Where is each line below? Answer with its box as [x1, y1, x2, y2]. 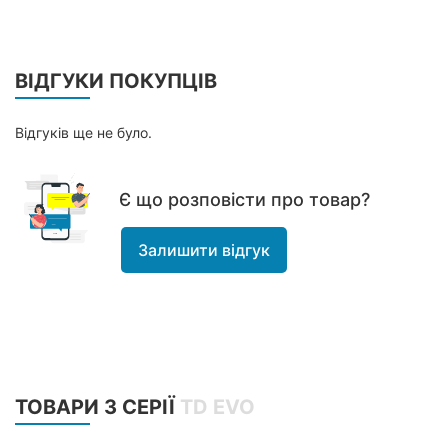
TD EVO [180, 395, 255, 420]
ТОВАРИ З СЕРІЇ [15, 395, 180, 420]
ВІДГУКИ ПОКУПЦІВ [15, 69, 217, 94]
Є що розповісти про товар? [118, 189, 370, 211]
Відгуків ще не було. [15, 124, 152, 142]
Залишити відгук [137, 240, 270, 261]
